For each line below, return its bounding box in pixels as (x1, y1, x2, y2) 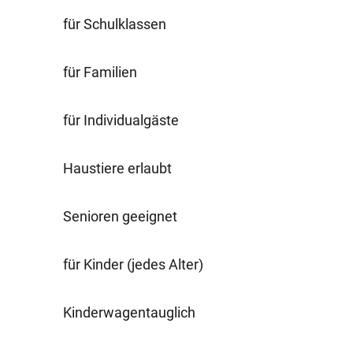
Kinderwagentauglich (63, 303, 195, 321)
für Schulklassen (63, 15, 166, 32)
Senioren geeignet (63, 207, 177, 225)
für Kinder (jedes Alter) (63, 255, 203, 273)
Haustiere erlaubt (63, 159, 172, 176)
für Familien (63, 63, 137, 80)
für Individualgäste (63, 111, 179, 128)
